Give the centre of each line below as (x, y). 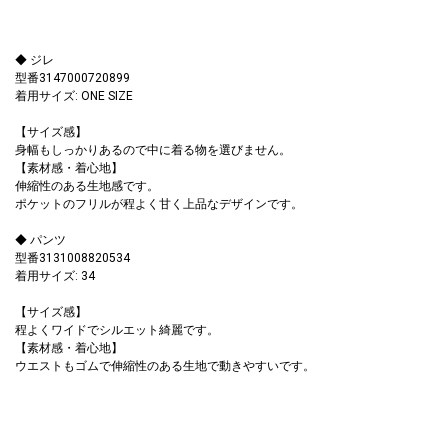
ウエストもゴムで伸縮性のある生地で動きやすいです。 (165, 365)
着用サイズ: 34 (55, 275)
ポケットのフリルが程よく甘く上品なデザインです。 (159, 203)
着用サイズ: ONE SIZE (74, 95)
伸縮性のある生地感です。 (87, 185)
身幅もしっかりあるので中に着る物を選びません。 (153, 149)
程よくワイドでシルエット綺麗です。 (117, 329)
